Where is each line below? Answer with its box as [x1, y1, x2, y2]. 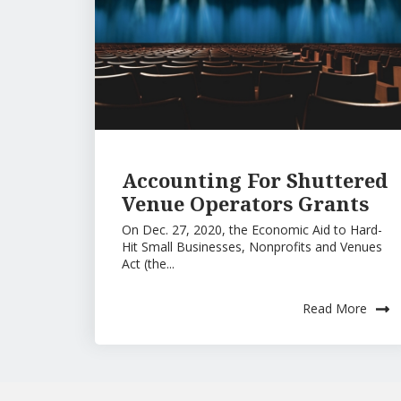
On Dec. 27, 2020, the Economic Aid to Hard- [122, 220, 382, 238]
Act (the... [122, 254, 175, 272]
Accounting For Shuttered [122, 166, 388, 193]
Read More [302, 299, 367, 317]
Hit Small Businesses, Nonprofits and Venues [122, 237, 382, 255]
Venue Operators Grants [122, 189, 369, 217]
